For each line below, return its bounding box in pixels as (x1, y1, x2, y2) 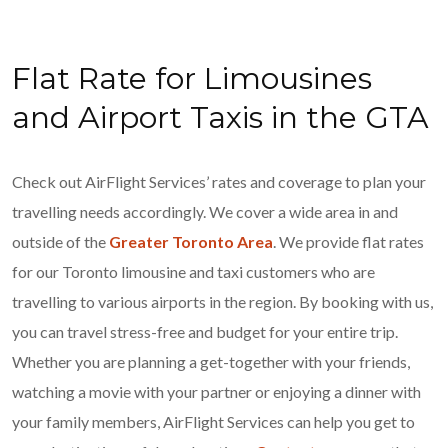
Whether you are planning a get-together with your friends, (12, 352, 410, 371)
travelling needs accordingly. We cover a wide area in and (12, 202, 398, 221)
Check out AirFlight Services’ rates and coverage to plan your (12, 172, 426, 191)
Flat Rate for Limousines (12, 60, 372, 97)
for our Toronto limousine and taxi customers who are (12, 262, 375, 281)
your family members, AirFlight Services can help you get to (12, 412, 415, 431)
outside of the (12, 232, 109, 251)
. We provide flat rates (273, 232, 424, 251)
